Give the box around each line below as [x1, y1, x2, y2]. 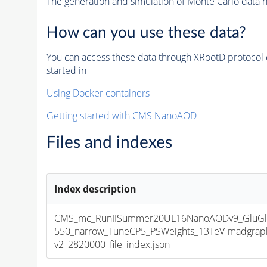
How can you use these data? [46, 24, 246, 41]
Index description [54, 182, 137, 195]
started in [46, 63, 86, 77]
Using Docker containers [46, 86, 150, 100]
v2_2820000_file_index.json [54, 237, 170, 251]
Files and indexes [46, 133, 172, 151]
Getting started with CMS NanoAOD [46, 108, 197, 122]
